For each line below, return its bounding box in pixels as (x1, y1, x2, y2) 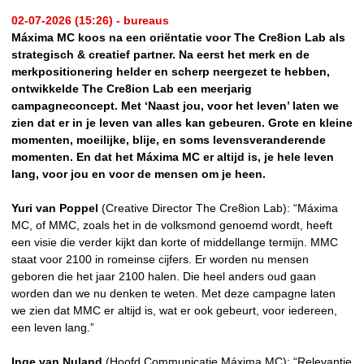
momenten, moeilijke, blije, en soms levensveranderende (11, 132, 326, 146)
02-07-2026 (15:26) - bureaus (11, 13, 169, 27)
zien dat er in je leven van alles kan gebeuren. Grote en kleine (11, 115, 353, 129)
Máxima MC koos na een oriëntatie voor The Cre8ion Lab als (11, 30, 345, 44)
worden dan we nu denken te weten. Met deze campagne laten (11, 286, 336, 300)
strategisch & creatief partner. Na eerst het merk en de (11, 47, 310, 61)
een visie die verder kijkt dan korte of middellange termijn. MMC (11, 235, 338, 249)
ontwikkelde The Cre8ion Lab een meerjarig (11, 81, 252, 95)
